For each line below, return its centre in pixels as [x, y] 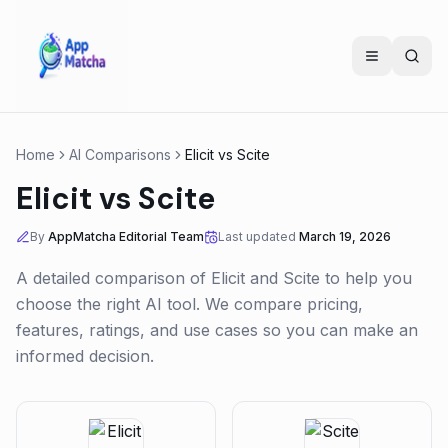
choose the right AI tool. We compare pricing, [189, 304]
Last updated [257, 236]
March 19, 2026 [345, 236]
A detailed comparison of [113, 278]
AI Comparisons [120, 154]
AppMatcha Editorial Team [126, 236]
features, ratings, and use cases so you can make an [217, 330]
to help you [366, 278]
